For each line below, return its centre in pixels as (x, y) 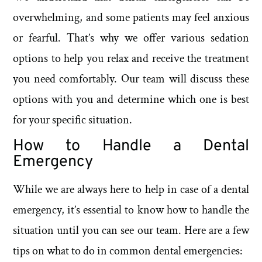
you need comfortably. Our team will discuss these (131, 79)
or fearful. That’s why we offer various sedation (131, 38)
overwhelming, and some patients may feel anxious (131, 17)
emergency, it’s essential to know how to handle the (131, 210)
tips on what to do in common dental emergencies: (128, 251)
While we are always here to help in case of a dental (131, 189)
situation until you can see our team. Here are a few (131, 230)
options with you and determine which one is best (131, 99)
